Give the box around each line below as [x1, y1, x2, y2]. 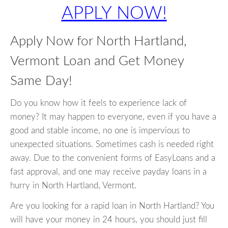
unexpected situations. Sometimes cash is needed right [10, 140, 214, 149]
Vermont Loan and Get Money [10, 54, 184, 68]
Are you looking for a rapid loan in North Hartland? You [10, 202, 214, 211]
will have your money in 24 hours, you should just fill [10, 215, 207, 224]
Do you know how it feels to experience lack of [10, 99, 187, 108]
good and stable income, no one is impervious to [10, 126, 190, 135]
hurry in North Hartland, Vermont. [10, 181, 136, 190]
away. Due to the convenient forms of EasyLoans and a [10, 154, 215, 163]
